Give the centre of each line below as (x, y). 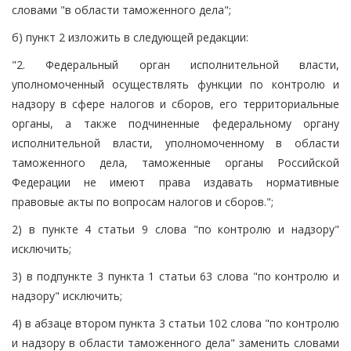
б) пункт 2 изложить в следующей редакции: (130, 37)
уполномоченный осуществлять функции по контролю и (175, 84)
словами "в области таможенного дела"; (121, 9)
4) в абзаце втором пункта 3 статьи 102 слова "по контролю (175, 323)
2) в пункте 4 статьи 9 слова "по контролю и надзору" (175, 229)
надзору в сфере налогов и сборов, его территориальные (175, 103)
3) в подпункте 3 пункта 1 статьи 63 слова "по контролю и (175, 276)
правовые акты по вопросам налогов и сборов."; (143, 201)
